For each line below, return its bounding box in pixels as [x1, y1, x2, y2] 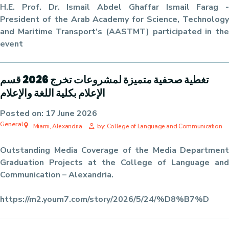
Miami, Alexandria [31, 122, 82, 130]
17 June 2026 [45, 108, 97, 119]
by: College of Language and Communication [97, 122, 222, 130]
